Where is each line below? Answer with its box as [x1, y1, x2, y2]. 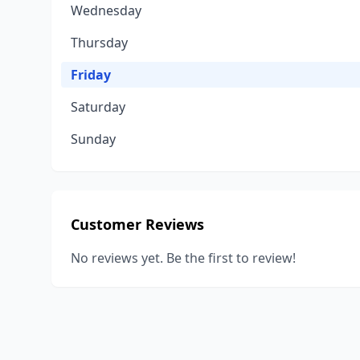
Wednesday [71, 2, 141, 19]
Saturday [71, 98, 125, 116]
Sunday [71, 130, 116, 148]
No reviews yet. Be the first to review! [71, 249, 296, 267]
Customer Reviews [71, 215, 204, 234]
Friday [71, 66, 111, 84]
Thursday [71, 34, 128, 51]
